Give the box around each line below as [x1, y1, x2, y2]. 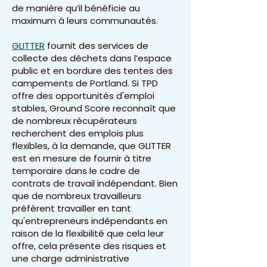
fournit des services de [45, 39, 148, 52]
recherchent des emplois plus [12, 127, 144, 139]
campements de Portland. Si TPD [12, 77, 158, 89]
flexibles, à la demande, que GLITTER [12, 139, 171, 152]
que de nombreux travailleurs [12, 190, 141, 202]
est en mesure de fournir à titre [12, 152, 151, 164]
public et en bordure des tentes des [12, 64, 173, 77]
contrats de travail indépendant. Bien [12, 177, 178, 190]
